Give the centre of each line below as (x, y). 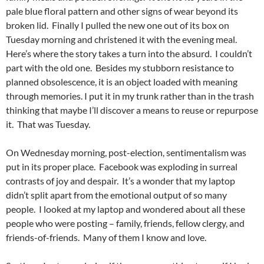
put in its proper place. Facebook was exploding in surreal (122, 167)
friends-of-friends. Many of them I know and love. (106, 237)
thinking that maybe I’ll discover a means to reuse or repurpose (132, 110)
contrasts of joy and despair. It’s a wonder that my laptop (121, 181)
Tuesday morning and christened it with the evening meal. (121, 39)
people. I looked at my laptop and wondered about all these (126, 209)
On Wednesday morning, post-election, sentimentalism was (126, 153)
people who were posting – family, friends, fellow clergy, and (125, 223)
